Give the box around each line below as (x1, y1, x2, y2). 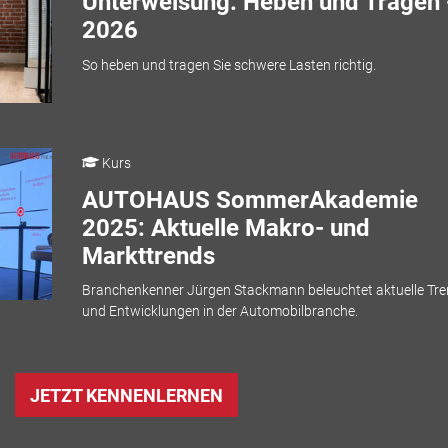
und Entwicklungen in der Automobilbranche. (81, 303, 358, 320)
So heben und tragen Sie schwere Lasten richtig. (81, 56, 376, 73)
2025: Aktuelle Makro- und (81, 213, 370, 242)
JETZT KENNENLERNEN (30, 384, 223, 406)
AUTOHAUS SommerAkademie (81, 185, 418, 214)
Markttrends (81, 241, 215, 270)
